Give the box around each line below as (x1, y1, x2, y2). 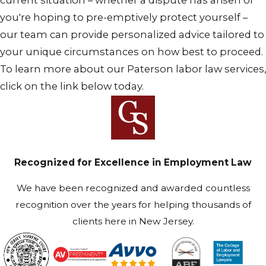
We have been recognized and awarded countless (16, 182, 250, 194)
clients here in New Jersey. (72, 216, 194, 227)
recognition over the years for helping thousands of (15, 199, 251, 211)
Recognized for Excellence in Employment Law (14, 156, 252, 168)
